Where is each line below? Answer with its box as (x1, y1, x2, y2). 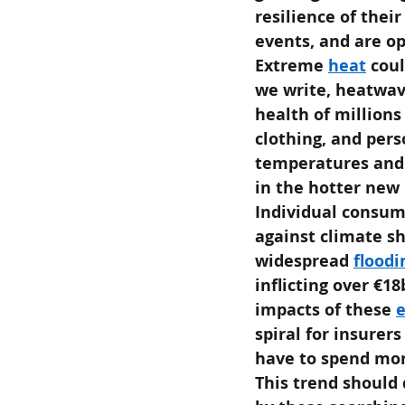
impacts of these (255, 297, 391, 321)
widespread (255, 249, 349, 272)
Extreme (255, 53, 324, 77)
